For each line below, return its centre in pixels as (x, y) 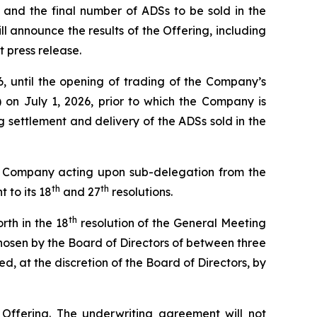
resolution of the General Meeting (172, 223)
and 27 (80, 191)
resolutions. (141, 191)
